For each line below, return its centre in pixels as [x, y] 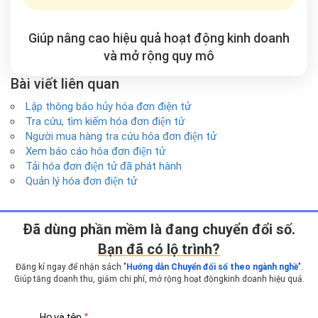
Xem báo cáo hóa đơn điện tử [95, 151]
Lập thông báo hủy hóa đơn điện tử [108, 106]
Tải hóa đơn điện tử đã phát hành [104, 166]
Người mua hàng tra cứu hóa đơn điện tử [121, 136]
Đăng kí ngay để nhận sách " [71, 267]
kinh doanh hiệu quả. [264, 279]
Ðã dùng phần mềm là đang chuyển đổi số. [159, 229]
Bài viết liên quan [65, 84]
